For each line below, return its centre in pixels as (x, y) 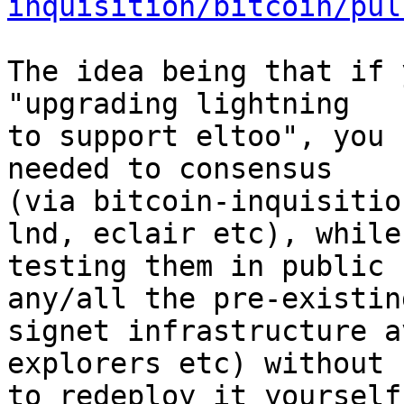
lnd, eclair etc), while (204, 234)
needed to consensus (170, 169)
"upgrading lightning (179, 104)
